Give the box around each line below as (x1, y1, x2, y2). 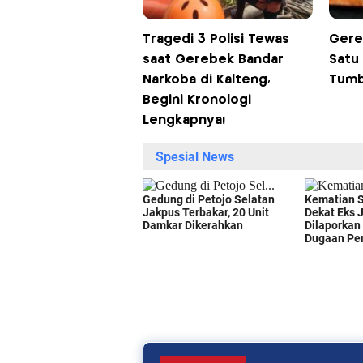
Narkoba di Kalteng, (142, 74, 271, 87)
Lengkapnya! (142, 114, 225, 127)
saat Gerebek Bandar (142, 53, 284, 66)
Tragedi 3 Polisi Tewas (142, 33, 289, 46)
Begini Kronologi (142, 94, 251, 107)
